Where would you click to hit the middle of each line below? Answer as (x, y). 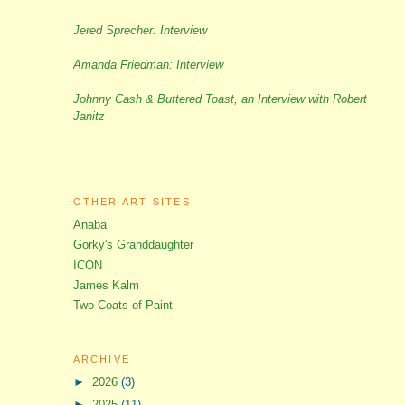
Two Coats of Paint (122, 305)
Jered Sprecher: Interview (140, 31)
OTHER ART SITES (132, 201)
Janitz (89, 117)
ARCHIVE (102, 358)
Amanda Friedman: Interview (148, 65)
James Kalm (106, 285)
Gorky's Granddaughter (133, 245)
